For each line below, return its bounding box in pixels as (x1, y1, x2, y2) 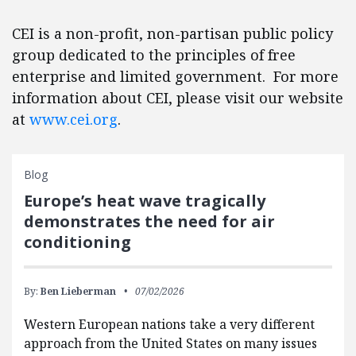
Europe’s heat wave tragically (24, 190, 265, 211)
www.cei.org (29, 110, 118, 129)
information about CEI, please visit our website (12, 88, 343, 107)
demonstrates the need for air (24, 211, 275, 232)
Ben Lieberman (41, 284, 116, 298)
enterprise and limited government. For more (12, 67, 339, 86)
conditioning (24, 231, 143, 253)
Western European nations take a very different (24, 315, 315, 333)
